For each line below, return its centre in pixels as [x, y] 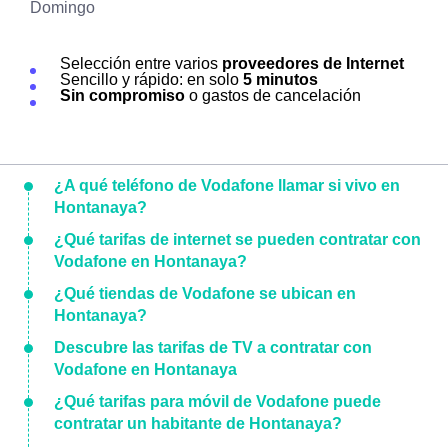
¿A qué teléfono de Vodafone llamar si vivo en [227, 185]
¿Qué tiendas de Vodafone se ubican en [205, 293]
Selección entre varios [141, 63]
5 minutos [280, 79]
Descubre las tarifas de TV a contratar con [213, 347]
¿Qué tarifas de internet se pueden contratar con [237, 239]
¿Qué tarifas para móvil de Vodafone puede [217, 401]
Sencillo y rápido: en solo [151, 79]
